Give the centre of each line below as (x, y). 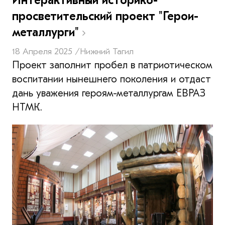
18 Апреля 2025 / (46, 51)
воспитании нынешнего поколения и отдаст (111, 79)
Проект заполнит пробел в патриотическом (112, 65)
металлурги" (47, 32)
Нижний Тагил (107, 51)
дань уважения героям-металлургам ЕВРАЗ (109, 93)
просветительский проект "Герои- (105, 16)
